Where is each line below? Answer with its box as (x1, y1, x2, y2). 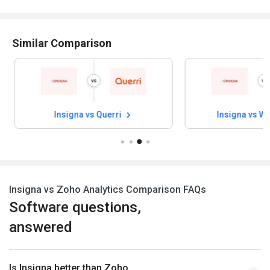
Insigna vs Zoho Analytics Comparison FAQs (9, 184, 206, 196)
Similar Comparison (12, 36, 111, 49)
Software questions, (9, 199, 141, 216)
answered (9, 219, 72, 236)
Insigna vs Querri (52, 110, 122, 120)
